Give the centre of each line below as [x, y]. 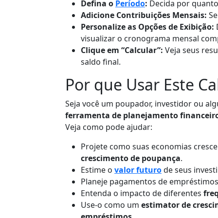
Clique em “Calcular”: [122, 50]
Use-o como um [111, 205]
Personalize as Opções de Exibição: [147, 27]
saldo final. [101, 62]
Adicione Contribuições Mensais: [144, 15]
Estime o [98, 170]
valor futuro [138, 170]
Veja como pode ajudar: [109, 127]
